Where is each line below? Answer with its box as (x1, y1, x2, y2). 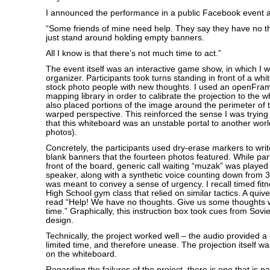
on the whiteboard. (46, 250, 117, 259)
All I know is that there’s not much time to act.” (46, 49, 221, 58)
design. (46, 216, 74, 225)
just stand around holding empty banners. (46, 33, 204, 42)
